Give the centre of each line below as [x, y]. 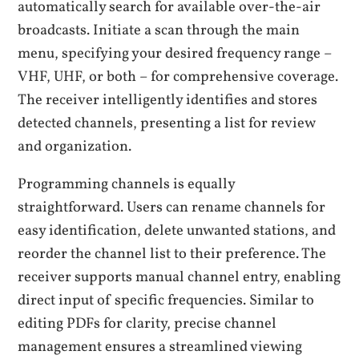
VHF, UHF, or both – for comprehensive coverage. [178, 77]
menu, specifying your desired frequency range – [175, 53]
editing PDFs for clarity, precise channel [147, 323]
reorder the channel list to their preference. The [172, 254]
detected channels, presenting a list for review [167, 123]
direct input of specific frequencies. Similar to [166, 300]
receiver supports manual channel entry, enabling [179, 277]
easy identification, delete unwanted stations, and [177, 230]
